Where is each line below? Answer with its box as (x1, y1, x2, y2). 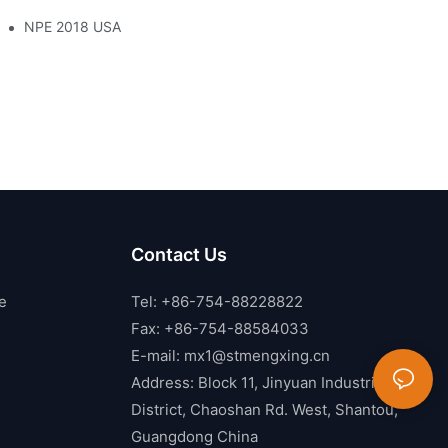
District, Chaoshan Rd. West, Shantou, (131, 399, 399, 419)
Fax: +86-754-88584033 (131, 318, 310, 338)
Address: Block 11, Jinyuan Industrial (131, 372, 388, 392)
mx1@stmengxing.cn (184, 345, 331, 365)
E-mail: (131, 345, 185, 365)
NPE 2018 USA (24, 17, 122, 35)
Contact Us (131, 243, 228, 265)
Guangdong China (131, 426, 259, 446)
